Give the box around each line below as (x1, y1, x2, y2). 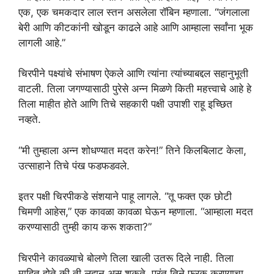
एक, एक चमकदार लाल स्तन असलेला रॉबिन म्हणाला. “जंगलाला (18, 6, 250, 18)
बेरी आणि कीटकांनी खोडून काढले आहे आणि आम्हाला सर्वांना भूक (18, 21, 253, 34)
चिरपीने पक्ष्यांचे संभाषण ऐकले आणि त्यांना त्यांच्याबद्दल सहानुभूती (18, 67, 248, 80)
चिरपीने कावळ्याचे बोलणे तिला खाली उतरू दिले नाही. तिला (18, 251, 234, 264)
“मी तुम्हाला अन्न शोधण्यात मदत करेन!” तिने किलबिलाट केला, (18, 144, 246, 157)
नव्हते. (18, 113, 41, 126)
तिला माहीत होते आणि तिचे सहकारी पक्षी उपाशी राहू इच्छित (18, 98, 232, 111)
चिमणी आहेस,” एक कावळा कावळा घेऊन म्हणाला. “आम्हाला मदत (18, 206, 253, 218)
